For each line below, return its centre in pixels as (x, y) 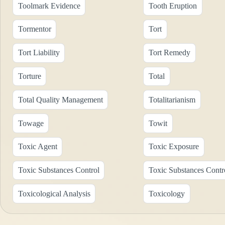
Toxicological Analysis (54, 193)
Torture (29, 76)
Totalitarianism (172, 99)
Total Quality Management (60, 99)
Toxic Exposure (174, 147)
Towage (31, 123)
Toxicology (166, 193)
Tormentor (34, 29)
